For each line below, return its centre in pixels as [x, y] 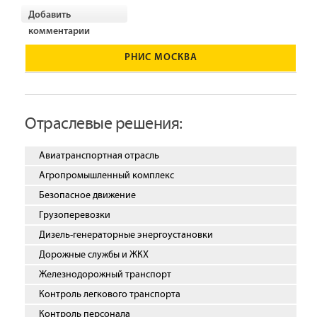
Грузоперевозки [75, 215]
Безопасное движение [87, 196]
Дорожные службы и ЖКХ [94, 255]
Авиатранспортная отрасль [99, 156]
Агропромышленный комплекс [106, 176]
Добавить [50, 16]
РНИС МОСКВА [161, 58]
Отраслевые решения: [104, 124]
